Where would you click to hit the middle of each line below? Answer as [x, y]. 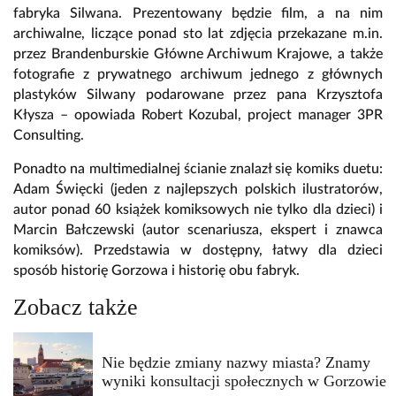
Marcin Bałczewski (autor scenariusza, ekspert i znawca [198, 230]
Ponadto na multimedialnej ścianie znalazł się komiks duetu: [198, 169]
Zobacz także [76, 308]
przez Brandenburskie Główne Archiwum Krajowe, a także [198, 54]
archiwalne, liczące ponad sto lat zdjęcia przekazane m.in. [198, 34]
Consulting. [49, 136]
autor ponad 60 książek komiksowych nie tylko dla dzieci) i [198, 210]
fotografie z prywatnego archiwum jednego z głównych [198, 75]
